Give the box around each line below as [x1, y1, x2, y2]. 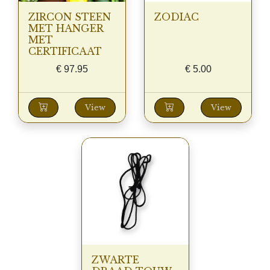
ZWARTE [91, 254, 139, 266]
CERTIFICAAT [28, 45, 102, 57]
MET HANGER [28, 22, 103, 34]
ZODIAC [154, 11, 199, 23]
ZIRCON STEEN [28, 11, 111, 23]
